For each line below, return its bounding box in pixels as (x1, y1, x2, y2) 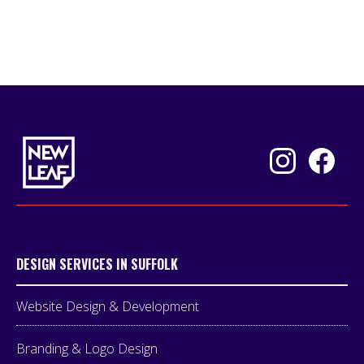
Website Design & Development (16, 297, 199, 316)
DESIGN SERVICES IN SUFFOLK (16, 254, 178, 275)
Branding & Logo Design (16, 340, 158, 358)
